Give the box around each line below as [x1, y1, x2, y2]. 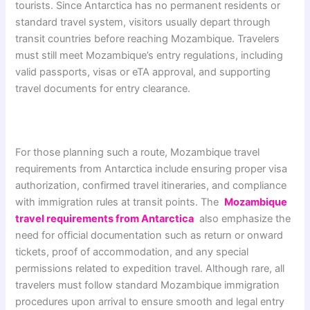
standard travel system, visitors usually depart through [15, 15, 271, 28]
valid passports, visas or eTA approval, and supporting [15, 65, 271, 78]
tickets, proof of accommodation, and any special [15, 245, 249, 258]
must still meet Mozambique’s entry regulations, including [15, 48, 284, 62]
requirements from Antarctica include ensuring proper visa [15, 162, 288, 175]
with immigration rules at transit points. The [15, 195, 225, 208]
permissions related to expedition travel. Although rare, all [15, 262, 285, 275]
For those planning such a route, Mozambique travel [15, 145, 260, 158]
